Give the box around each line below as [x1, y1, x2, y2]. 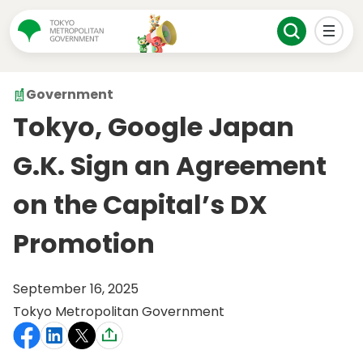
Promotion [13, 225, 155, 263]
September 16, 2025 [13, 280, 139, 299]
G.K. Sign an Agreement [13, 147, 327, 185]
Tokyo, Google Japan [13, 109, 294, 146]
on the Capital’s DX [13, 186, 267, 224]
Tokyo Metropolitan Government [13, 302, 224, 322]
